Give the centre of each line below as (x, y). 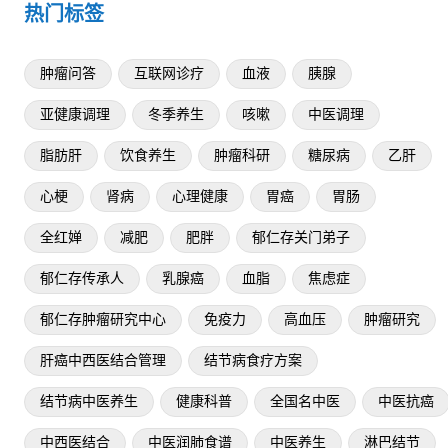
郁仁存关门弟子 (301, 238)
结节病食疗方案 (253, 361)
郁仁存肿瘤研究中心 (103, 320)
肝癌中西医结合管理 (103, 361)
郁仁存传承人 (82, 279)
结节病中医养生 (89, 402)
